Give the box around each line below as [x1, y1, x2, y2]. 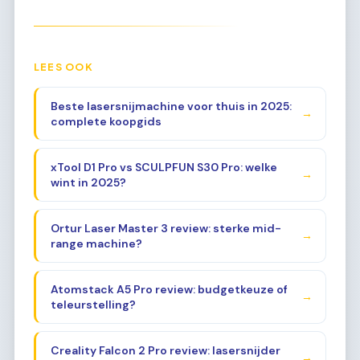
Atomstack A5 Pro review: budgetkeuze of [50, 281, 288, 297]
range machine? [50, 235, 142, 251]
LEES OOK [34, 59, 93, 73]
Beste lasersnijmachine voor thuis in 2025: [50, 98, 292, 113]
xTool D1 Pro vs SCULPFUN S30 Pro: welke [50, 159, 277, 174]
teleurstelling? [50, 297, 136, 312]
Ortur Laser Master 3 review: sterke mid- [50, 220, 281, 235]
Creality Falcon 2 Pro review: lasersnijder [50, 342, 280, 358]
